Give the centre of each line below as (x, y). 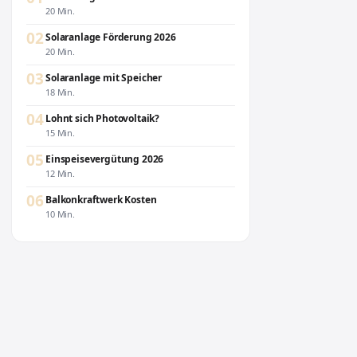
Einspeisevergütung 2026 (105, 159)
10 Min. (60, 214)
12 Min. (60, 173)
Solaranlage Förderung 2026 (111, 37)
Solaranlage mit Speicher (104, 78)
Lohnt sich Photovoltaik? (103, 118)
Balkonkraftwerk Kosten (101, 200)
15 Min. (60, 133)
